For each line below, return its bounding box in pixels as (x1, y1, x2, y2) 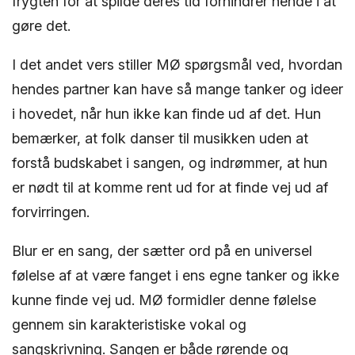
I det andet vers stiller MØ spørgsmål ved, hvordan (12, 55, 342, 73)
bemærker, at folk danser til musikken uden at (12, 129, 308, 147)
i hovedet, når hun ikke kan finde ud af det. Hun (12, 105, 321, 122)
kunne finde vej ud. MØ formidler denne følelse (12, 291, 316, 308)
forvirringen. (12, 203, 90, 220)
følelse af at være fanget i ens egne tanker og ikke (12, 266, 339, 284)
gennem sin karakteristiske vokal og (12, 315, 246, 333)
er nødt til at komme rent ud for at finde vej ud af (12, 178, 328, 196)
